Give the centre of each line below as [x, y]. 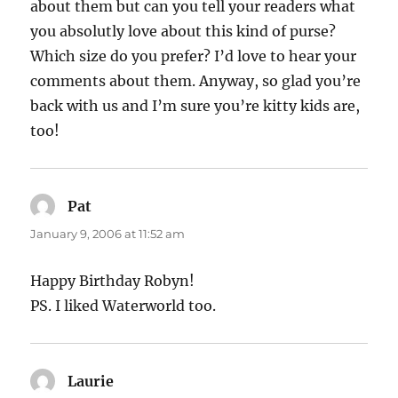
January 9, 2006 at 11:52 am [108, 234]
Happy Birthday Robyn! [113, 281]
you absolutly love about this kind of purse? [183, 32]
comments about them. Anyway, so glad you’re [196, 81]
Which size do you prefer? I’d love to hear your [194, 56]
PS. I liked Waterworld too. [123, 306]
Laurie [91, 382]
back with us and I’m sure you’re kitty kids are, [195, 106]
